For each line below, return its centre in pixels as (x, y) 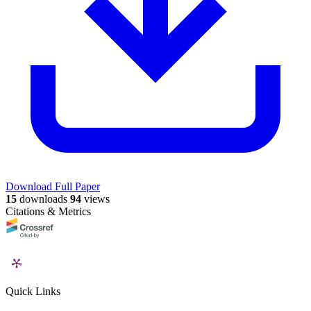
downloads (42, 199)
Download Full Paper (53, 187)
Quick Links (33, 292)
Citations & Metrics (48, 212)
